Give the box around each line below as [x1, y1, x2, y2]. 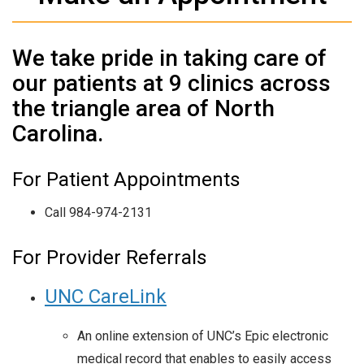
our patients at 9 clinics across [12, 69, 331, 97]
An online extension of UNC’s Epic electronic [77, 327, 328, 344]
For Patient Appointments [12, 167, 240, 191]
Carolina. [12, 119, 103, 147]
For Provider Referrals [12, 245, 207, 269]
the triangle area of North [12, 94, 275, 122]
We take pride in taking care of [12, 44, 327, 71]
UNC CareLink [45, 284, 167, 308]
